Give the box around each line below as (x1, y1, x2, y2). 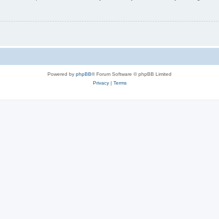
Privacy (92, 80, 109, 86)
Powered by (47, 71, 76, 77)
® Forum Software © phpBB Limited (91, 71, 172, 77)
